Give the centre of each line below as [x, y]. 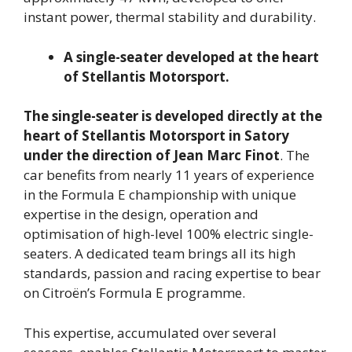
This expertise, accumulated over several [150, 332]
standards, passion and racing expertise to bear [172, 273]
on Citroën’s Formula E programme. [134, 293]
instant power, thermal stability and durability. [170, 17]
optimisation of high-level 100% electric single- [169, 234]
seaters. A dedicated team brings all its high [159, 254]
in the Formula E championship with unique [160, 195]
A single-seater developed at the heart [191, 57]
